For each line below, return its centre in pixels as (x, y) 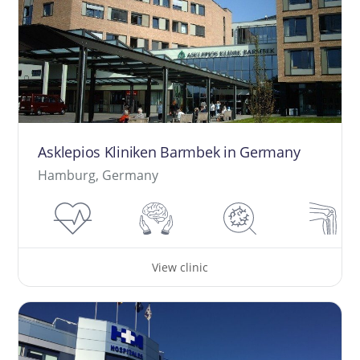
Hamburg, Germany (98, 176)
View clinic (180, 267)
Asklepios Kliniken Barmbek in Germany (169, 152)
